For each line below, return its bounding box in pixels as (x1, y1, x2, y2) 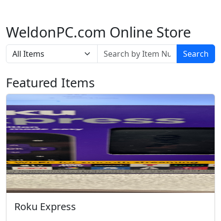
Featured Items (6, 74, 95, 91)
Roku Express (14, 200, 76, 213)
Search (183, 48, 209, 59)
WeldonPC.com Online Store (6, 22, 191, 41)
